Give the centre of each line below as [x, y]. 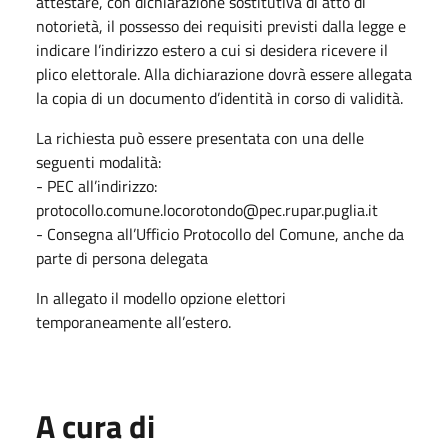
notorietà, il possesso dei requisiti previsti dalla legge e [221, 25]
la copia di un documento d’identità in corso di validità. [221, 97]
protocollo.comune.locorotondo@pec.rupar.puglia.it [207, 209]
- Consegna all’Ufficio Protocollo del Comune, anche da [220, 233]
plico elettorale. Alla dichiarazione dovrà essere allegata [224, 73]
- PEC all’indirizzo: [96, 185]
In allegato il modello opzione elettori [161, 297]
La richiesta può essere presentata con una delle [200, 137]
